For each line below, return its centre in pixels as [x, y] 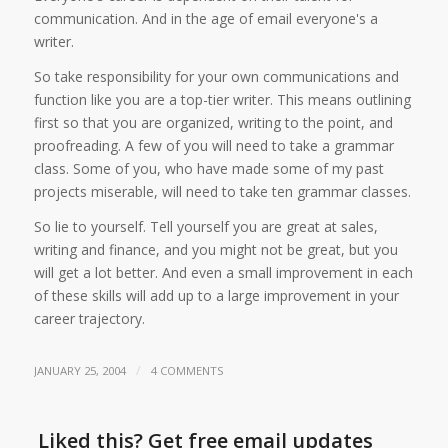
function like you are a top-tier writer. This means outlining [222, 99]
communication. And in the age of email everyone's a [205, 19]
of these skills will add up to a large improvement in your [216, 295]
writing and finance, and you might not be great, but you [215, 249]
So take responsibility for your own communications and [216, 76]
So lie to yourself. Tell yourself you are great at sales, [205, 226]
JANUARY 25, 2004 [79, 370]
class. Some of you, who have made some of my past [208, 168]
